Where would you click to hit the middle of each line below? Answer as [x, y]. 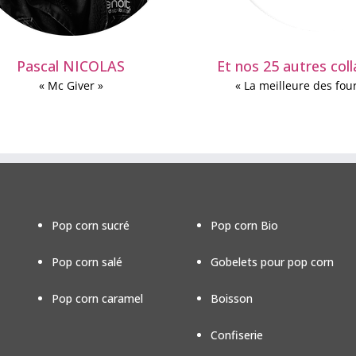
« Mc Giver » [71, 86]
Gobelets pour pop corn [272, 262]
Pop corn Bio [244, 226]
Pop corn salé [87, 262]
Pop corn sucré [90, 226]
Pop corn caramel [97, 299]
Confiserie [237, 335]
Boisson [232, 299]
